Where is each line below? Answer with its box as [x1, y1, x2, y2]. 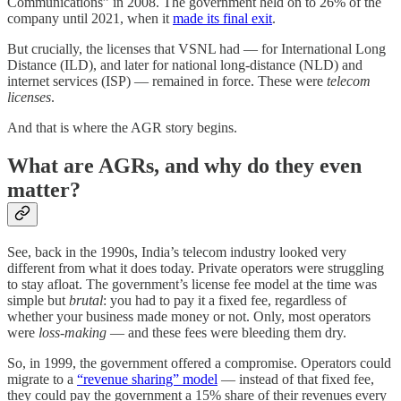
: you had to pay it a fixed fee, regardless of [103, 293, 346, 309]
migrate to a [7, 371, 77, 388]
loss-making [38, 325, 110, 341]
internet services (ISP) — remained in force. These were [7, 73, 327, 90]
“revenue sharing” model [77, 371, 218, 388]
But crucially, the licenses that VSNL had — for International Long [7, 41, 386, 57]
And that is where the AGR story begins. [7, 120, 237, 136]
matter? [7, 178, 81, 202]
